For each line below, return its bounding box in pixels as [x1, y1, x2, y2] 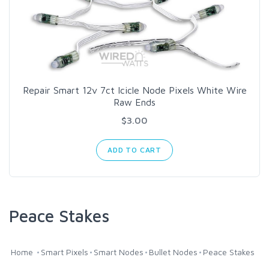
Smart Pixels [41, 246, 88, 257]
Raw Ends [113, 96, 156, 107]
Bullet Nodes [149, 246, 198, 257]
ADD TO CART [107, 145, 162, 154]
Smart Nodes [94, 246, 144, 257]
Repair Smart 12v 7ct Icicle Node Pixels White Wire [22, 84, 247, 95]
